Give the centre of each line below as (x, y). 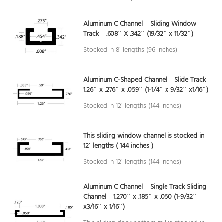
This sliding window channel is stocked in (143, 136)
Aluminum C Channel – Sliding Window (139, 24)
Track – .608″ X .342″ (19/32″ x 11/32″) (138, 34)
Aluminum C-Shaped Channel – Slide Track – (147, 80)
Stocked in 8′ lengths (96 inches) (130, 50)
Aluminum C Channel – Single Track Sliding (144, 187)
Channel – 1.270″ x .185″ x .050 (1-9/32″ (140, 197)
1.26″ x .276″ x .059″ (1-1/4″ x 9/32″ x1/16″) (145, 90)
